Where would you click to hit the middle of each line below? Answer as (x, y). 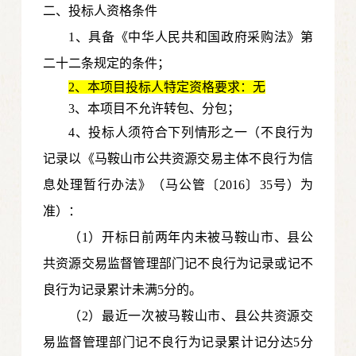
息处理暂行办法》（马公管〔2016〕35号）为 (178, 185)
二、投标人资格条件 (101, 11)
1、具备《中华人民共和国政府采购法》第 (191, 37)
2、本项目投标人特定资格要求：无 (167, 87)
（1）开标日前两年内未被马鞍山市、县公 (191, 238)
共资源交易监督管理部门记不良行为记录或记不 (178, 264)
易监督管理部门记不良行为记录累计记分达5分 (178, 342)
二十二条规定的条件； (107, 64)
